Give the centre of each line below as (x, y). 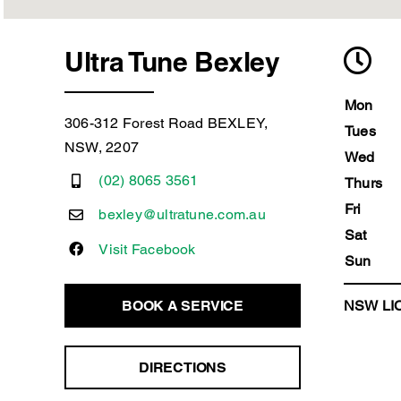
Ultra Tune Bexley (172, 62)
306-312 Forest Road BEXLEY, (166, 124)
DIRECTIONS (183, 368)
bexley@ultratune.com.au (182, 215)
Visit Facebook (147, 249)
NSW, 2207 (102, 148)
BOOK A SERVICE (183, 306)
